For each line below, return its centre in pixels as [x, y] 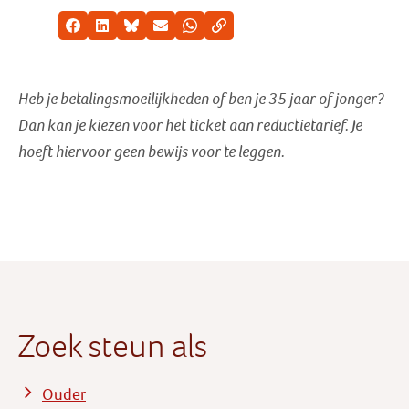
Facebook [99, 31]
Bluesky [152, 31]
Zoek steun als [113, 346]
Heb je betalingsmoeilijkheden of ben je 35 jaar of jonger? [201, 99]
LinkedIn [125, 31]
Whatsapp [217, 31]
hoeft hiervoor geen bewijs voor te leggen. [152, 152]
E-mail [177, 31]
